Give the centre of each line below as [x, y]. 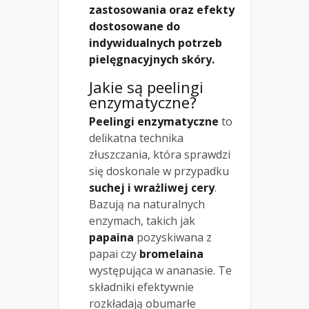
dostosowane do [134, 27]
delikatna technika [136, 138]
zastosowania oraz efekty [162, 10]
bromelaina [171, 254]
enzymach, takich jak [142, 221]
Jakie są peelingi [146, 87]
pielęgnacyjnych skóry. [152, 60]
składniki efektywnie [141, 287]
